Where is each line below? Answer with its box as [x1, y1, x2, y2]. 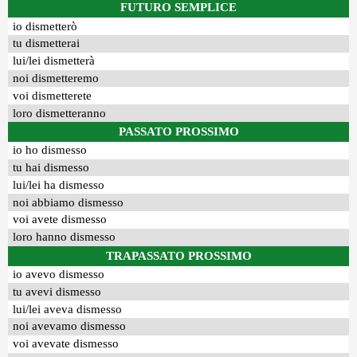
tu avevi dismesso [13, 284, 102, 298]
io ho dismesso [13, 143, 88, 157]
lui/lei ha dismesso [13, 178, 105, 191]
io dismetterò [13, 19, 78, 33]
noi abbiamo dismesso [13, 195, 124, 209]
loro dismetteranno [13, 106, 107, 120]
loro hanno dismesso [13, 230, 116, 244]
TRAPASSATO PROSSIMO [105, 249, 252, 262]
